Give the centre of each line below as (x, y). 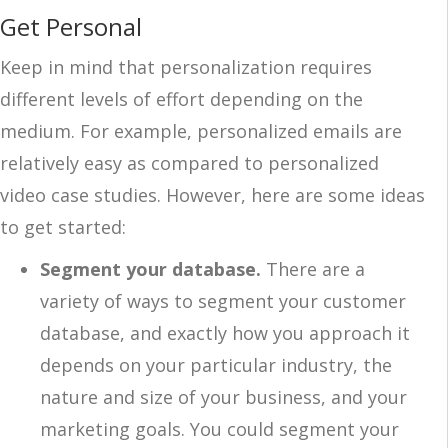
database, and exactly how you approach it (225, 332)
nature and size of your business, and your (223, 396)
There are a (313, 268)
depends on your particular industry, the (216, 364)
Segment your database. (150, 268)
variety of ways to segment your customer (223, 300)
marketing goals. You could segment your (219, 428)
